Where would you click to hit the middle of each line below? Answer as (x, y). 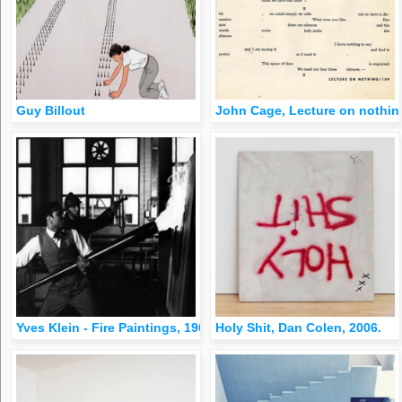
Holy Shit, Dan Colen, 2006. (298, 328)
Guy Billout (51, 110)
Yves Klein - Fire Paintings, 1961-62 (124, 328)
